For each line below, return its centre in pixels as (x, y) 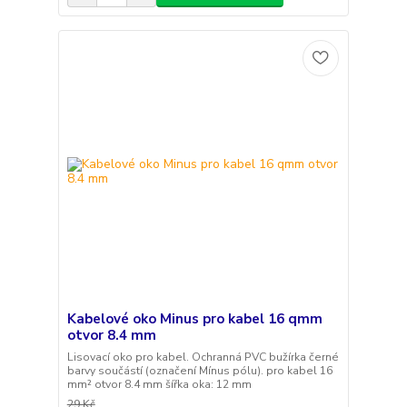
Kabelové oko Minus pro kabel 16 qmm (194, 318)
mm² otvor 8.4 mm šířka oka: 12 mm (159, 384)
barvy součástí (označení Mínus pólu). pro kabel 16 (199, 370)
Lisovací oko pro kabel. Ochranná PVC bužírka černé (203, 357)
